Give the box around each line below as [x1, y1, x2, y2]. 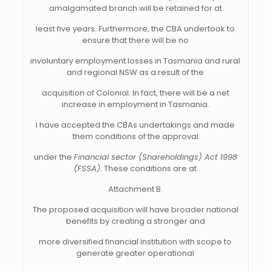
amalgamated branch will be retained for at [48, 2, 222, 14]
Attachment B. [108, 183, 163, 195]
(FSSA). [74, 163, 103, 174]
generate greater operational [76, 247, 195, 259]
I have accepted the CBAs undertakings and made [36, 119, 235, 131]
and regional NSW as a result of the [67, 67, 204, 78]
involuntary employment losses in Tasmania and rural [30, 55, 241, 67]
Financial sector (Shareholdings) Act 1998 [73, 151, 237, 163]
